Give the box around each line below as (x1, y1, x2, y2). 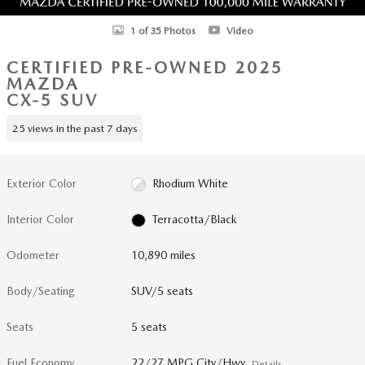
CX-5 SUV (7, 90, 99, 110)
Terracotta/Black (152, 213, 237, 226)
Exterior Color (7, 177, 77, 190)
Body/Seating (7, 284, 75, 297)
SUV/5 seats (131, 284, 194, 297)
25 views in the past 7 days (11, 121, 138, 134)
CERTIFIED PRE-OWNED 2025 (7, 58, 284, 77)
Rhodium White (152, 177, 228, 190)
